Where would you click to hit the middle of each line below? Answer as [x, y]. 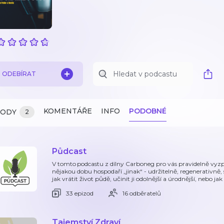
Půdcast [69, 151]
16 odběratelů [142, 193]
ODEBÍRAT [19, 74]
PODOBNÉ [148, 111]
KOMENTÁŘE [68, 111]
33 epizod [80, 193]
